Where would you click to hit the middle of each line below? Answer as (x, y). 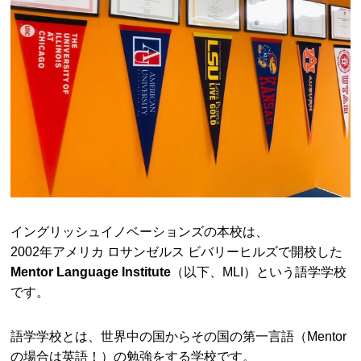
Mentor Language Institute (91, 271)
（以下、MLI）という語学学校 (259, 271)
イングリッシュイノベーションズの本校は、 (140, 231)
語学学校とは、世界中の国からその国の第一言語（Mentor (179, 336)
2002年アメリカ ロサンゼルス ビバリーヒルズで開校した (177, 251)
